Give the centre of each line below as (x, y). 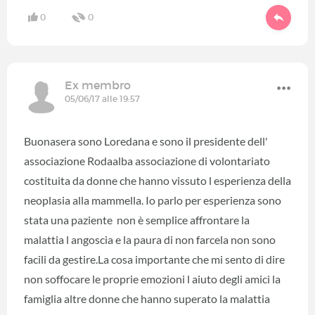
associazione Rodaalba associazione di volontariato (147, 160)
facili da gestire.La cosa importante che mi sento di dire (154, 259)
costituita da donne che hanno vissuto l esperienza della (157, 180)
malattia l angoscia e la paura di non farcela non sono (150, 239)
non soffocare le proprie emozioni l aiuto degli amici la (152, 278)
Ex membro (98, 85)
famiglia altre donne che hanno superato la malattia (147, 298)
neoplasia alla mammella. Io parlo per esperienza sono (153, 200)
